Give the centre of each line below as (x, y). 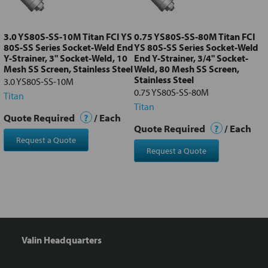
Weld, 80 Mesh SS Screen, (187, 69)
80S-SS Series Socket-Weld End (68, 48)
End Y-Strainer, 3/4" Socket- (191, 58)
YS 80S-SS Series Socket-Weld (196, 48)
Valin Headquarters (62, 240)
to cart (39, 11)
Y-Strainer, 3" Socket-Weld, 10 (66, 58)
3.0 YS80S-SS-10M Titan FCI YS (68, 37)
